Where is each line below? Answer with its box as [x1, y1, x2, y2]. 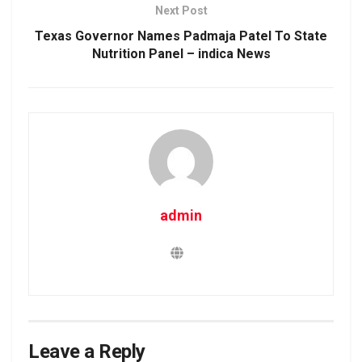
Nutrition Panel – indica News [91, 45, 271, 61]
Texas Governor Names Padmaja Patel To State [35, 27, 327, 44]
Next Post [154, 3, 208, 17]
